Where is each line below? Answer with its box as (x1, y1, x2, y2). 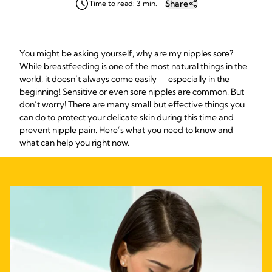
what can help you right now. (19, 137, 129, 148)
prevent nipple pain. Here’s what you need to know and (19, 124, 233, 135)
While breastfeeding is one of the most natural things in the (19, 61, 247, 72)
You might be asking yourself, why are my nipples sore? (19, 48, 233, 59)
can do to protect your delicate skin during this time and (19, 112, 234, 123)
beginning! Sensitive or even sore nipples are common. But (19, 86, 244, 97)
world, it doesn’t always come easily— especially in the (19, 73, 229, 84)
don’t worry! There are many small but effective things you (19, 99, 245, 110)
